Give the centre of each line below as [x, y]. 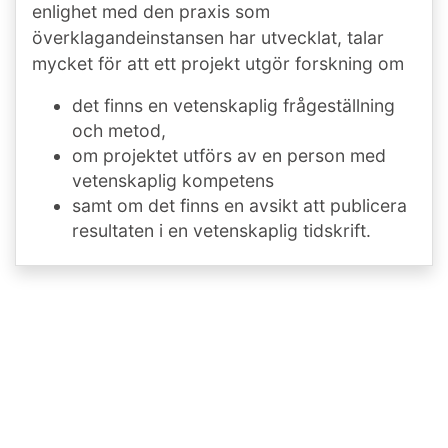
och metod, [119, 130]
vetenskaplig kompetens [173, 180]
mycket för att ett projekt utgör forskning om [218, 63]
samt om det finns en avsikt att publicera [239, 205]
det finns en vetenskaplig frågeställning [233, 105]
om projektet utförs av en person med [229, 155]
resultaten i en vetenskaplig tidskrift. [221, 230]
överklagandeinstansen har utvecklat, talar [208, 37]
